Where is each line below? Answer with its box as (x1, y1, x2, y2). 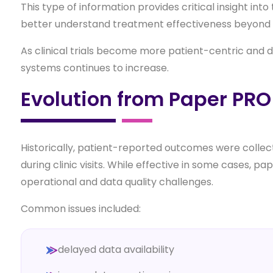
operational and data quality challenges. (20, 174, 213, 189)
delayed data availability (57, 242, 174, 257)
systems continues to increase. (20, 60, 169, 75)
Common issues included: (20, 201, 141, 216)
